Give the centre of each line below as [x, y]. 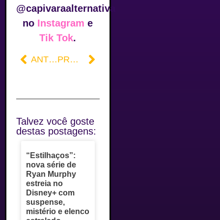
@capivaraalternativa [66, 8]
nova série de [51, 165]
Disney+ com [50, 193]
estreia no [44, 184]
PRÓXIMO [74, 59]
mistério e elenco [58, 212]
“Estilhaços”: [51, 156]
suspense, [45, 202]
